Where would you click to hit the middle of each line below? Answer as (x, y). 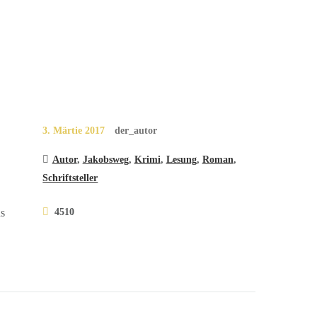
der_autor (136, 130)
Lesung (181, 160)
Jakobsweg (105, 160)
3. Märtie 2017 (74, 130)
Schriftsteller (70, 178)
